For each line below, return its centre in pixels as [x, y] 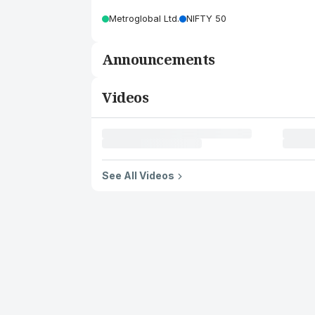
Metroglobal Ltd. [144, 18]
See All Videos [138, 175]
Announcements [159, 59]
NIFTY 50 [206, 18]
